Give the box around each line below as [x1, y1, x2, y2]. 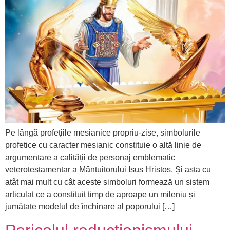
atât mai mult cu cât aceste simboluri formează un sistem [5, 178, 209, 187]
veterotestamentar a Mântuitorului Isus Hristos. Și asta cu [5, 165, 211, 175]
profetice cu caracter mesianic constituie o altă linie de [5, 141, 201, 150]
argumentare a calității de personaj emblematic [5, 153, 175, 162]
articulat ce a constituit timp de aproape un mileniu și [5, 190, 195, 199]
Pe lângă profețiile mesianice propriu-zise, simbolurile [5, 128, 200, 138]
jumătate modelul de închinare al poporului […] [5, 202, 175, 212]
